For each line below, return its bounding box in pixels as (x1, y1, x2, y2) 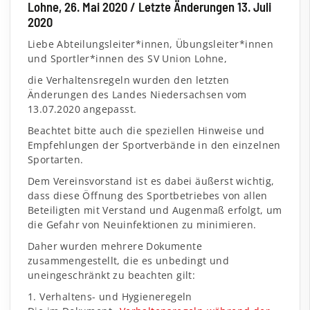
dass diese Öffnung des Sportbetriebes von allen (28, 188, 268, 202)
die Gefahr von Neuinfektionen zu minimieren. (28, 217, 257, 231)
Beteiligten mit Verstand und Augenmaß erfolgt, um (28, 203, 282, 217)
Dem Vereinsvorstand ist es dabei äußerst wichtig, (28, 174, 275, 188)
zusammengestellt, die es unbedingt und (28, 253, 230, 267)
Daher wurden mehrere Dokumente (28, 239, 202, 253)
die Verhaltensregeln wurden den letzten (28, 73, 230, 86)
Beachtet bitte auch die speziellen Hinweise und (28, 123, 265, 137)
